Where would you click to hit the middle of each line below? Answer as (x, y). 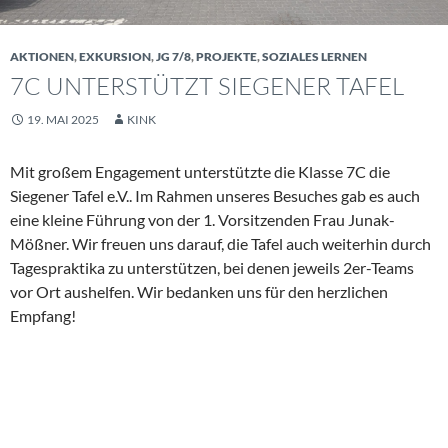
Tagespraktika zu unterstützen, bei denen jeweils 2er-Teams (212, 268)
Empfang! (43, 316)
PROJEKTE (226, 57)
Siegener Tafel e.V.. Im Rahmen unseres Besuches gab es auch (215, 196)
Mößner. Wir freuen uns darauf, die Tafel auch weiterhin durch (220, 244)
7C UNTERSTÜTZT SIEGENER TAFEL (207, 86)
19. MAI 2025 (63, 120)
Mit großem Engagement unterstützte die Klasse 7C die (200, 172)
